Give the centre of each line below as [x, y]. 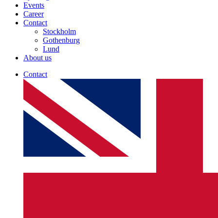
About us [37, 58]
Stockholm [59, 31]
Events [34, 5]
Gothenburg [61, 40]
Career [34, 14]
